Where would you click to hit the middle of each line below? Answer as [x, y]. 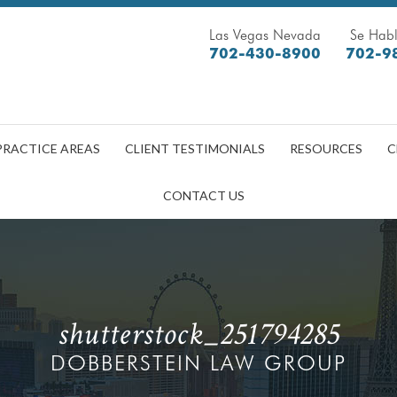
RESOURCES [326, 148]
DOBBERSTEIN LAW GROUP [198, 362]
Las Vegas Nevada [265, 35]
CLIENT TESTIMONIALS [195, 148]
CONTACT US [204, 195]
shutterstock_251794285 [198, 334]
